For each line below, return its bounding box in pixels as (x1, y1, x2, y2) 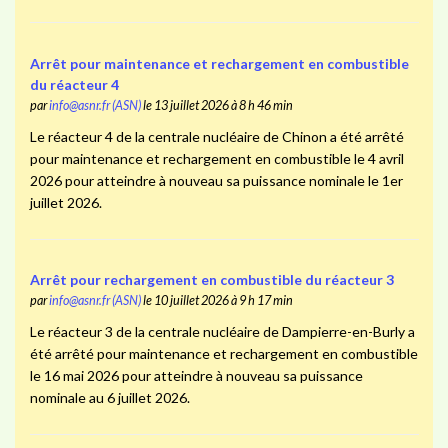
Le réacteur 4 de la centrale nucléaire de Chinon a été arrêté (29, 127, 404, 145)
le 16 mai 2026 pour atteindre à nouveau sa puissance (29, 367, 363, 385)
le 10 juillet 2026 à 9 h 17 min (140, 293, 293, 309)
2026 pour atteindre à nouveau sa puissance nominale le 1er (29, 171, 403, 189)
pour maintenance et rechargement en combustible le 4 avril (29, 149, 404, 167)
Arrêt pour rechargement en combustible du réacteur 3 (29, 271, 394, 289)
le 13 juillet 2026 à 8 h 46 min (140, 97, 293, 113)
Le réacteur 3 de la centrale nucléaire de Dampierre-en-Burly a (29, 323, 415, 341)
